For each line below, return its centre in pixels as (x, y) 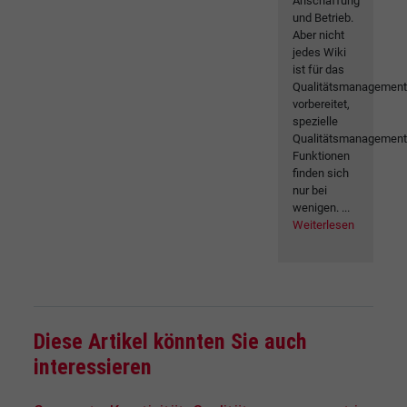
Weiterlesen (324, 225)
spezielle (316, 122)
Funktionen (322, 156)
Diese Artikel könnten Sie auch (170, 342)
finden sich (321, 174)
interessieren (93, 367)
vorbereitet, (322, 104)
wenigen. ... (322, 208)
